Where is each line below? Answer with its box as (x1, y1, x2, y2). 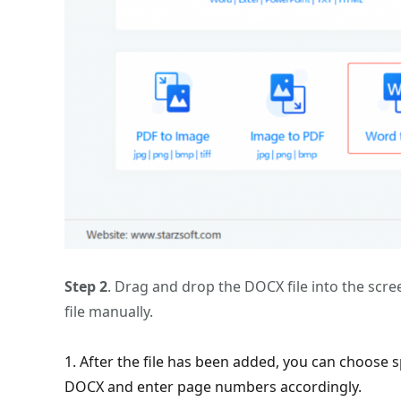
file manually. (64, 302, 153, 322)
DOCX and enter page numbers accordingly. (64, 377, 362, 397)
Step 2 (64, 277, 107, 297)
